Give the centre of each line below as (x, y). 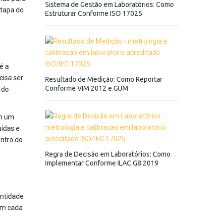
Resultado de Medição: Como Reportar (104, 79)
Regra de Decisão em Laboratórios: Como (108, 154)
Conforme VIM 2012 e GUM (87, 88)
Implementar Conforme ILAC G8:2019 (102, 163)
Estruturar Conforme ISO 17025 (94, 13)
